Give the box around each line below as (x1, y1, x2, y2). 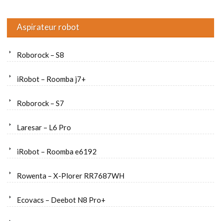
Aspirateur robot (17, 22, 79, 33)
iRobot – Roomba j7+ (17, 74, 86, 84)
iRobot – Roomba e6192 (17, 147, 97, 156)
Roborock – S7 (17, 99, 64, 108)
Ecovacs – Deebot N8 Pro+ (17, 195, 106, 205)
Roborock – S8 (17, 50, 64, 60)
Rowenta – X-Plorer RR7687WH (17, 171, 124, 181)
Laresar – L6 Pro (17, 123, 71, 132)
